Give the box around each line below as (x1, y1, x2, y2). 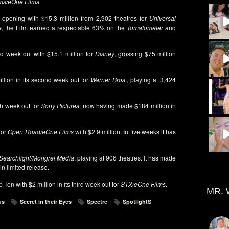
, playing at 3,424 (127, 75, 176, 84)
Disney (95, 49, 115, 58)
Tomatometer (127, 23, 163, 32)
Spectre (87, 198, 107, 205)
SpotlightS (123, 198, 151, 205)
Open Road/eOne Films (8, 127, 74, 136)
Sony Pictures (41, 101, 80, 110)
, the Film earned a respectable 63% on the (2, 23, 127, 32)
